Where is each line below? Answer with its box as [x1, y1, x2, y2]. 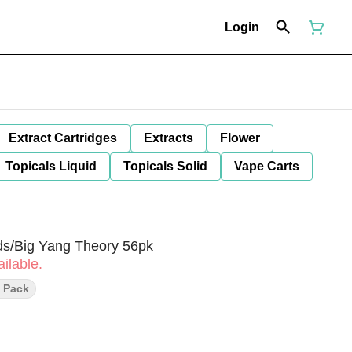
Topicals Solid [123, 159, 207, 173]
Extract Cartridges [9, 131, 117, 145]
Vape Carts [234, 159, 299, 173]
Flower [220, 131, 260, 145]
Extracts [144, 131, 193, 145]
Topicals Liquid [5, 159, 97, 173]
